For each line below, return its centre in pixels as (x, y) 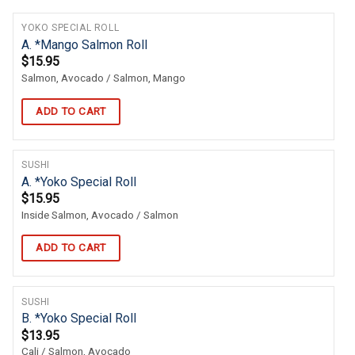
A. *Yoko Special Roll (79, 181)
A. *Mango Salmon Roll (84, 44)
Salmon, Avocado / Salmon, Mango (103, 77)
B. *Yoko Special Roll (79, 319)
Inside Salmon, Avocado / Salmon (100, 214)
